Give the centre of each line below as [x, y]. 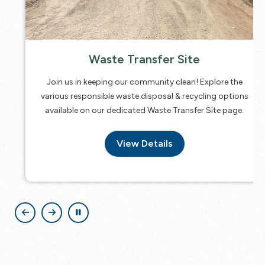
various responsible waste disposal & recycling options [132, 96]
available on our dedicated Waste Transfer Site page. [132, 110]
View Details [132, 143]
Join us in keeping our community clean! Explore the [132, 82]
